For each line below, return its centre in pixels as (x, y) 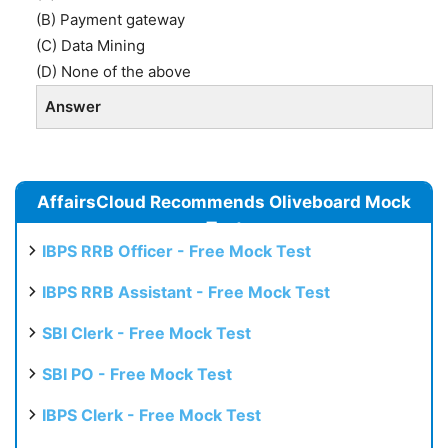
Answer (73, 107)
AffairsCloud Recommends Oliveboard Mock (224, 202)
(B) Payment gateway (110, 20)
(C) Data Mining (90, 46)
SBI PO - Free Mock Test (137, 374)
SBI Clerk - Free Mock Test (146, 333)
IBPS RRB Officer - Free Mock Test (176, 251)
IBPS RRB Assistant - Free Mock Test (186, 292)
